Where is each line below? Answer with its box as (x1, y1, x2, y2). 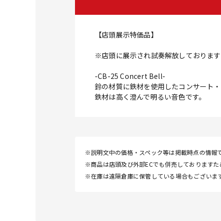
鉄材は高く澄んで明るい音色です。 (95, 92, 206, 102)
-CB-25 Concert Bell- (95, 71, 165, 81)
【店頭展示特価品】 (95, 30, 158, 40)
